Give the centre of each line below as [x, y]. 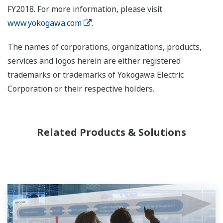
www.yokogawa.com [45, 23]
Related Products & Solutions [111, 132]
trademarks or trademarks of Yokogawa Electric [96, 75]
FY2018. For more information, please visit [85, 9]
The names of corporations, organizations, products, [105, 47]
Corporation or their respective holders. [81, 89]
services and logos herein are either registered [94, 61]
